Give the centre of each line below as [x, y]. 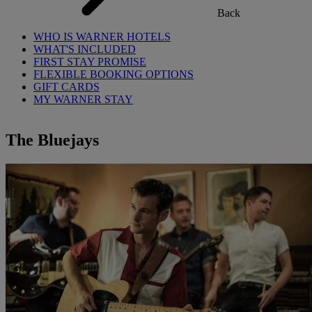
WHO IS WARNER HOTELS [102, 37]
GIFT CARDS [67, 87]
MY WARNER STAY [83, 99]
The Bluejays [52, 140]
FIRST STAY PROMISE [90, 62]
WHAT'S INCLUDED [85, 49]
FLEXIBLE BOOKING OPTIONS [114, 74]
